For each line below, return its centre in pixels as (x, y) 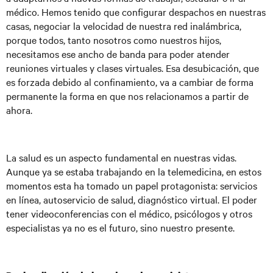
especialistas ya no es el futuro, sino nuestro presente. (120, 227)
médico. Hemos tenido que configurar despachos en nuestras (136, 12)
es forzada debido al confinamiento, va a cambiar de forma (130, 82)
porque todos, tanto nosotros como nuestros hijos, (114, 40)
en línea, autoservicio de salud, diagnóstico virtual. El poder (132, 199)
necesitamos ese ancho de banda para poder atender (118, 54)
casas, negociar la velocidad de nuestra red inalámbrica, (124, 26)
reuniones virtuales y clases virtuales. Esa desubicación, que (133, 68)
